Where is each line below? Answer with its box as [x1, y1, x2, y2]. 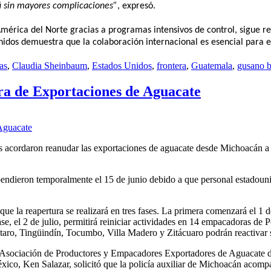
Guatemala [191, 60, 232, 71]
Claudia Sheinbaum [12, 60, 87, 71]
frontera [157, 60, 186, 71]
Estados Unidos [92, 60, 152, 71]
